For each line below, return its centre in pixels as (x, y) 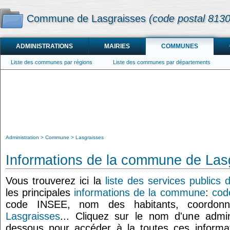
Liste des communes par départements (162, 62)
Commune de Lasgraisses (88, 18)
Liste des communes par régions (52, 62)
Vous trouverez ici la (55, 181)
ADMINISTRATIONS (44, 46)
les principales (40, 193)
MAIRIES (117, 46)
